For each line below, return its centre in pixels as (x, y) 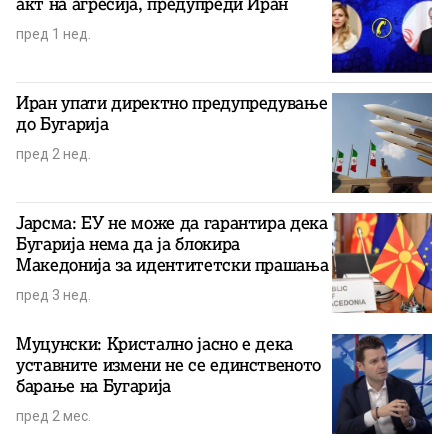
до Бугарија (62, 123)
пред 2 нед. (53, 153)
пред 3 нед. (53, 294)
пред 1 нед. (53, 33)
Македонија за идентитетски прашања (172, 264)
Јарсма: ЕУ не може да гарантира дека (172, 222)
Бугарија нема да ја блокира (128, 243)
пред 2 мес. (53, 415)
